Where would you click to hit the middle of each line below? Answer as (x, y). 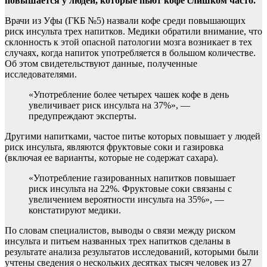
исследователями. (41, 74)
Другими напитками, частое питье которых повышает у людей (133, 136)
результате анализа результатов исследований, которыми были (132, 252)
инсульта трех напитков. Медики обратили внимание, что (144, 31)
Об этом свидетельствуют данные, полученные (101, 63)
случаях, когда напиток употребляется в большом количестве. (130, 52)
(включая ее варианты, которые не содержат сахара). (111, 157)
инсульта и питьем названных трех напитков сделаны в (118, 241)
